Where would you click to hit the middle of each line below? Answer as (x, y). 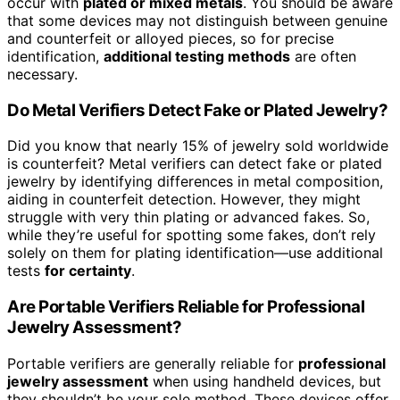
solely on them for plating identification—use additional (195, 253)
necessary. (42, 74)
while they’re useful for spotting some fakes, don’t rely (192, 235)
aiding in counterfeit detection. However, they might (184, 200)
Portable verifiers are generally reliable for (153, 363)
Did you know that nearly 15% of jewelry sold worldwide (198, 146)
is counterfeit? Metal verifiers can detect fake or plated (195, 164)
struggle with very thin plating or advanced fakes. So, (188, 217)
